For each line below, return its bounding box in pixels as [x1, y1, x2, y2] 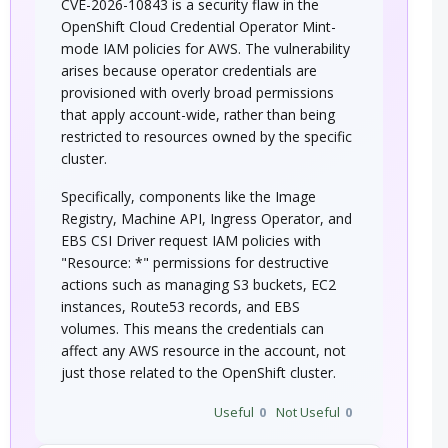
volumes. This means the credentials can [61, 319, 325, 339]
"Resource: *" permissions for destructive [61, 253, 330, 273]
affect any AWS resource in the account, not [61, 341, 347, 361]
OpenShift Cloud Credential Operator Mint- [61, 17, 337, 37]
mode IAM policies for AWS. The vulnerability [61, 39, 351, 59]
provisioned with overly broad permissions [61, 83, 335, 103]
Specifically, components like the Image [61, 187, 317, 207]
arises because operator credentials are [61, 61, 318, 81]
